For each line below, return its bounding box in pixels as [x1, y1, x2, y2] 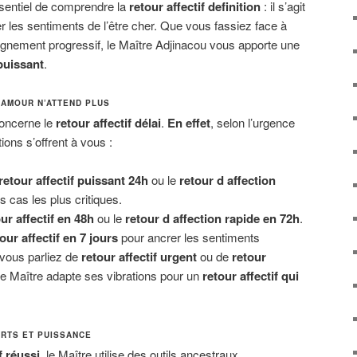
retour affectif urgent [80, 248, 197, 266]
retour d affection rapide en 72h [124, 210, 300, 228]
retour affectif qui [202, 267, 299, 285]
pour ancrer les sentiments [117, 229, 260, 246]
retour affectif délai [56, 114, 161, 132]
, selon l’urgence [210, 114, 295, 131]
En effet [167, 114, 210, 132]
